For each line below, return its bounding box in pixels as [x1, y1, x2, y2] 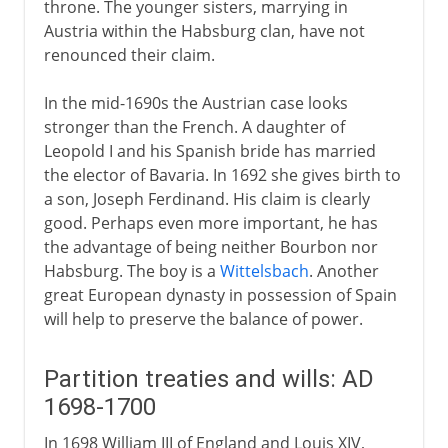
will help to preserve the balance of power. [43, 307, 363, 330]
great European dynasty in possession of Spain [43, 283, 397, 306]
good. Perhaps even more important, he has [43, 211, 378, 234]
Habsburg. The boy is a [43, 259, 220, 282]
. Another [308, 259, 379, 282]
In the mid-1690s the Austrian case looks [43, 91, 348, 114]
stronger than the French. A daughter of [43, 115, 345, 138]
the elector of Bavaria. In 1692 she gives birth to [43, 163, 401, 186]
